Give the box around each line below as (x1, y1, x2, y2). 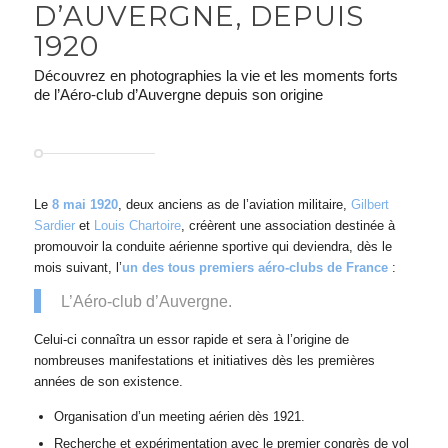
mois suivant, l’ (33, 259, 122, 275)
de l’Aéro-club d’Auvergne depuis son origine (33, 85, 323, 103)
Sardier (33, 217, 75, 233)
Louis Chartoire (93, 217, 181, 233)
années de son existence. (33, 373, 183, 389)
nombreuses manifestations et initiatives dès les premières (33, 352, 375, 368)
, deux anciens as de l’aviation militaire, (117, 196, 351, 212)
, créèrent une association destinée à (180, 217, 395, 233)
